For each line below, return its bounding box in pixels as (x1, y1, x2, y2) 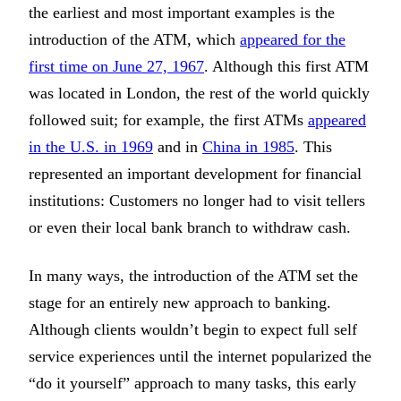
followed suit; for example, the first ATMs (29, 110, 308, 129)
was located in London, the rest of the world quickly (29, 83, 370, 102)
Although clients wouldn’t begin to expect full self (29, 320, 357, 339)
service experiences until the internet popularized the (29, 347, 371, 366)
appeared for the (240, 30, 346, 48)
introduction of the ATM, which (29, 30, 240, 48)
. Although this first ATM (204, 56, 369, 75)
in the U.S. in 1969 (29, 137, 153, 156)
